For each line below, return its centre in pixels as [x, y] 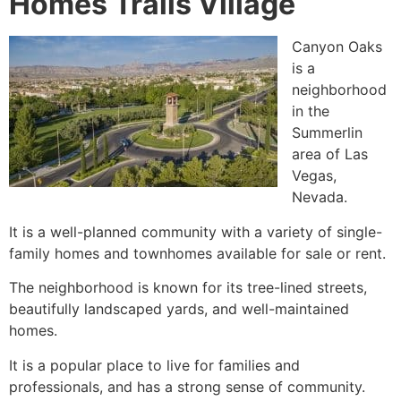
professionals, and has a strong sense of [148, 386]
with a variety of [277, 231]
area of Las [330, 154]
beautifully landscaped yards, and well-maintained [179, 309]
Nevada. [320, 197]
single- [359, 231]
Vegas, [314, 176]
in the [311, 111]
